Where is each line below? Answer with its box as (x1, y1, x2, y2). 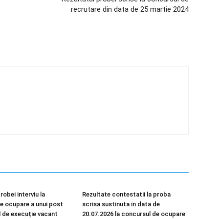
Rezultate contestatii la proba (82, 191, 171, 198)
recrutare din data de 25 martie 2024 (71, 5, 189, 14)
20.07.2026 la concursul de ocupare (82, 210, 185, 218)
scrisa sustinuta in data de (82, 200, 160, 208)
